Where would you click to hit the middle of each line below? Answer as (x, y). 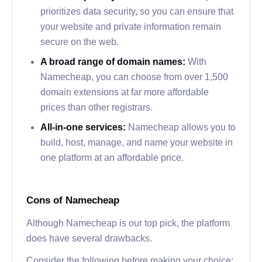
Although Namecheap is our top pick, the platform (128, 223)
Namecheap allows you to (182, 127)
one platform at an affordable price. (112, 157)
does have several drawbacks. (89, 238)
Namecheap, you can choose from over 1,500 (134, 76)
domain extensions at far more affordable (125, 92)
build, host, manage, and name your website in (137, 142)
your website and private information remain (131, 26)
